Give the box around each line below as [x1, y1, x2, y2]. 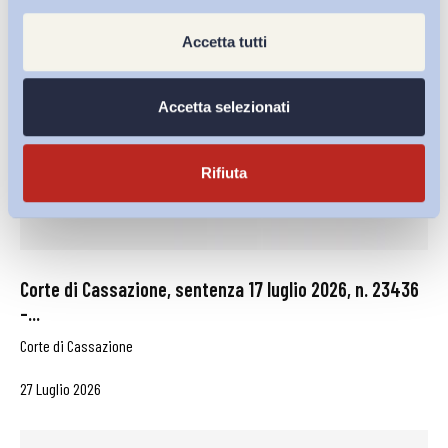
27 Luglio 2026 [20, 379, 101, 399]
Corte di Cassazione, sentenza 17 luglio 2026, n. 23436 [20, 277, 419, 302]
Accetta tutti [181, 32, 267, 50]
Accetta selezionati [158, 98, 290, 116]
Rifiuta [201, 163, 247, 181]
